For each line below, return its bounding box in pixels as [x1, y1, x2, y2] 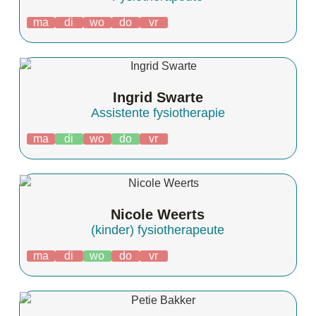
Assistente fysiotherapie [90, 106, 225, 121]
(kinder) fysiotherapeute [91, 223, 225, 238]
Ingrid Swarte [112, 90, 203, 106]
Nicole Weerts [111, 207, 205, 223]
